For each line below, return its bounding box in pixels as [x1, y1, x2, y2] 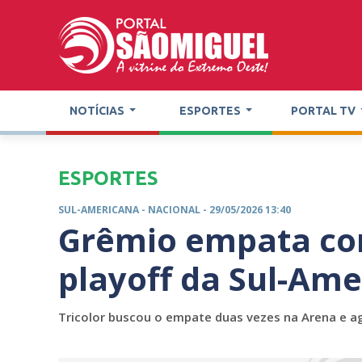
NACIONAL [148, 203, 200, 217]
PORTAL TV [290, 103, 358, 117]
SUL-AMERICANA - [58, 203, 148, 217]
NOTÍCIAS [69, 103, 127, 117]
